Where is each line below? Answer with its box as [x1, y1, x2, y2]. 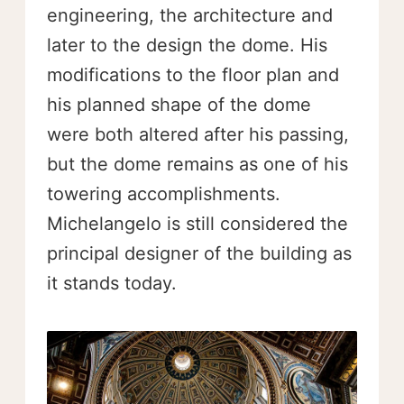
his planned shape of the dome [47, 94, 311, 115]
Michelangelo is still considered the [47, 213, 348, 234]
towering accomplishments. [47, 183, 280, 205]
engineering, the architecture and [47, 5, 333, 26]
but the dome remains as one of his [47, 153, 348, 175]
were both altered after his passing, [47, 124, 349, 145]
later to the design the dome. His [47, 34, 327, 56]
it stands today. [47, 272, 177, 294]
